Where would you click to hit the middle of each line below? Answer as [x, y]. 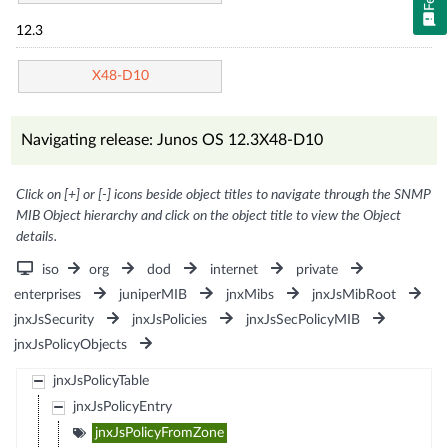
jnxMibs [249, 294]
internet [233, 269]
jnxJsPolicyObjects [71, 344]
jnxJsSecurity [54, 319]
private [316, 269]
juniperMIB [153, 294]
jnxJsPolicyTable [100, 380]
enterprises [48, 294]
